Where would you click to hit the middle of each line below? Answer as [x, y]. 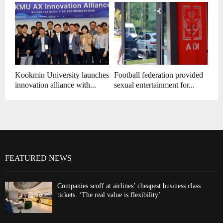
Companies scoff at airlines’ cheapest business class [129, 186]
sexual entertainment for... [154, 85]
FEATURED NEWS [38, 158]
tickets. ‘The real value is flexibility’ [109, 195]
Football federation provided [159, 75]
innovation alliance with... [56, 85]
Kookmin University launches [62, 75]
